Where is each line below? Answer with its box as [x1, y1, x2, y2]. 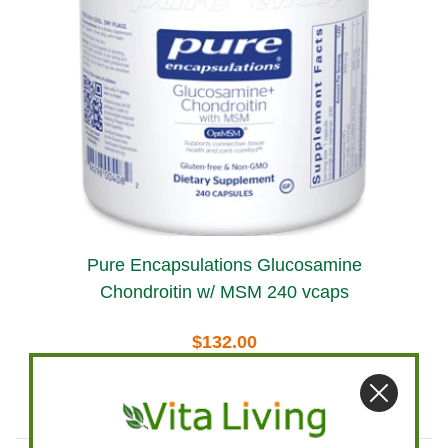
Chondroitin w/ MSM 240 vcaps [99, 281, 349, 302]
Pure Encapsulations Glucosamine [86, 254, 257, 275]
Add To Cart [173, 375, 275, 396]
